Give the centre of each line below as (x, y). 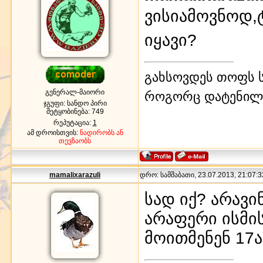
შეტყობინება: (69, 111)
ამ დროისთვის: (53, 132)
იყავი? (171, 40)
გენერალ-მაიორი (75, 92)
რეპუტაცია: (73, 122)
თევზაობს (75, 141)
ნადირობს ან (101, 132)
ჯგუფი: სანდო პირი (75, 103)
